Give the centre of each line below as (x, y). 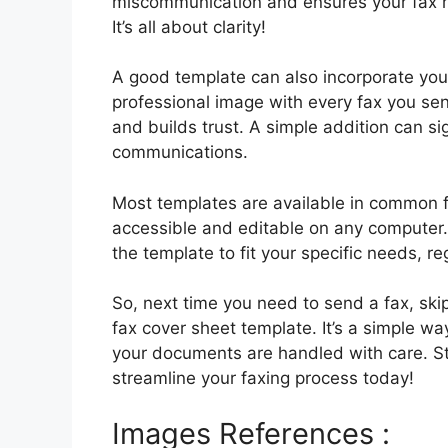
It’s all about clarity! (189, 26)
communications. (180, 152)
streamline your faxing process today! (263, 378)
